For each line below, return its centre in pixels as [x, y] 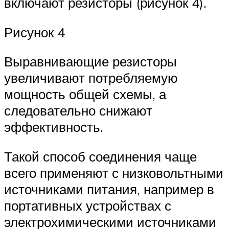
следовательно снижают [78, 111]
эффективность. [54, 127]
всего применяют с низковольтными [114, 173]
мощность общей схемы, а [85, 94]
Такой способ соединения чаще [100, 157]
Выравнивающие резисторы [90, 62]
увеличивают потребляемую [91, 78]
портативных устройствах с [88, 206]
